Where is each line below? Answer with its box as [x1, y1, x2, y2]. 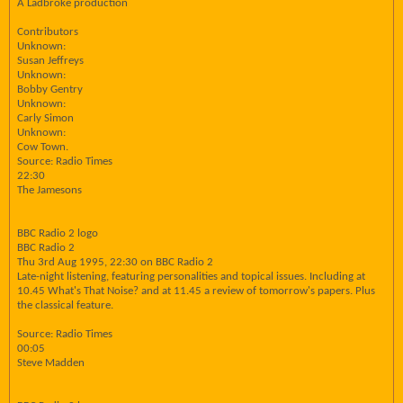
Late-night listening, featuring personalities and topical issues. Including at [17, 271, 365, 282]
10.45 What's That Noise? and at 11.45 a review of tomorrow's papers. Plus [17, 285, 375, 297]
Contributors [17, 26, 78, 38]
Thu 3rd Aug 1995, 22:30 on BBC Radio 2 [17, 256, 213, 268]
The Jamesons [17, 184, 82, 196]
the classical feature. [17, 300, 113, 311]
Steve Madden [17, 357, 85, 369]
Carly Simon [17, 112, 74, 124]
